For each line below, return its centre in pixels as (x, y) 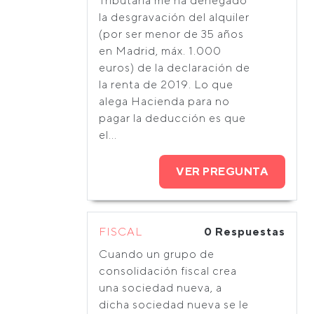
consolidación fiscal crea (168, 271)
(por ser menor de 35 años (171, 34)
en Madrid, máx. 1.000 (160, 51)
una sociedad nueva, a (161, 288)
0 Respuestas (245, 232)
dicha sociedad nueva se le (174, 305)
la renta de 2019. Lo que (166, 84)
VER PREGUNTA (222, 171)
